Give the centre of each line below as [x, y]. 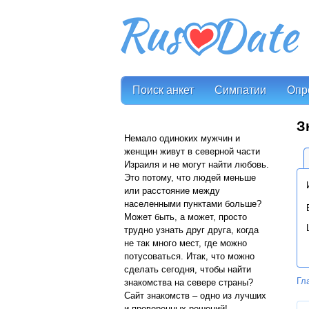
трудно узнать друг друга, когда [191, 230]
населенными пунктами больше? [193, 204]
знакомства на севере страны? [189, 282]
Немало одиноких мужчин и [182, 138]
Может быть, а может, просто [186, 217]
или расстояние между [172, 191]
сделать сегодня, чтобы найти [188, 269]
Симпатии [240, 90]
